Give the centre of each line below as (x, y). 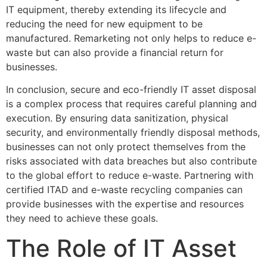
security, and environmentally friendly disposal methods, (133, 133)
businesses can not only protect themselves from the (126, 147)
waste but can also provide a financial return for (115, 52)
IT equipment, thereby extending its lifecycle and (116, 9)
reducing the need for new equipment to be (104, 24)
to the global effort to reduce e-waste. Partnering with (130, 176)
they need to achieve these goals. (82, 218)
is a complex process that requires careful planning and (131, 104)
